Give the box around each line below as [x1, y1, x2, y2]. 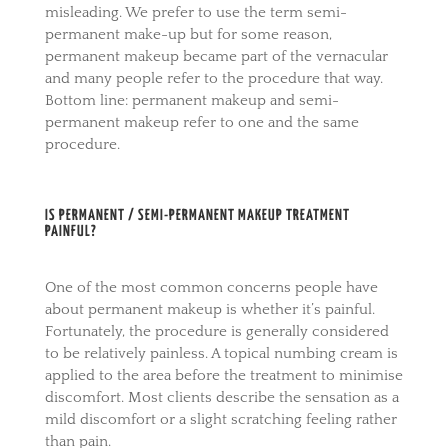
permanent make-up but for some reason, [44, 25, 332, 43]
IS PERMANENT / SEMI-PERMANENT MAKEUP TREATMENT [44, 207, 350, 223]
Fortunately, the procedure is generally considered [44, 322, 389, 340]
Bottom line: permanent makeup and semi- [44, 91, 339, 109]
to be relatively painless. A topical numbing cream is [44, 344, 398, 362]
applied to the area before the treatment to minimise [44, 366, 403, 384]
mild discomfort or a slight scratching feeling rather [44, 410, 397, 428]
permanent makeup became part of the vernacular [44, 47, 388, 65]
